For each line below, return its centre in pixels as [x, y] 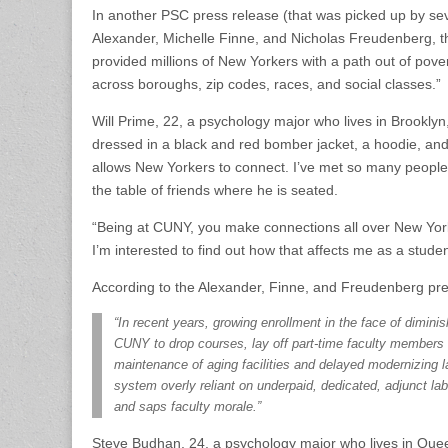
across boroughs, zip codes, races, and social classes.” [266, 84]
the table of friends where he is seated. [215, 190]
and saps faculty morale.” [187, 407]
